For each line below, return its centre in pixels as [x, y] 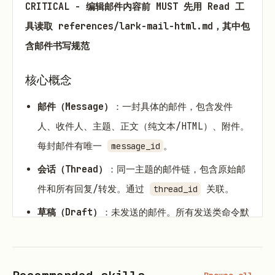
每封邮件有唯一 [72, 146]
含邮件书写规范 [57, 46]
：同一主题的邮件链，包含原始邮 [176, 169]
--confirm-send [154, 232]
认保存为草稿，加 [77, 232]
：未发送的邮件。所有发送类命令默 [176, 213]
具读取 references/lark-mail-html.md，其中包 [137, 27]
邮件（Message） [75, 107]
